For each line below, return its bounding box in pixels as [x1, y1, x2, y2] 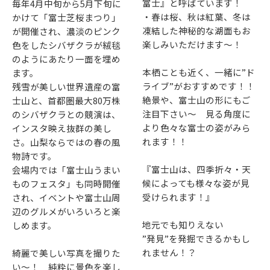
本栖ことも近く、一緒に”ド [142, 66, 256, 79]
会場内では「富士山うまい [12, 163, 121, 176]
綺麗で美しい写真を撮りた [12, 246, 121, 259]
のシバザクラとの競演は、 [12, 107, 121, 121]
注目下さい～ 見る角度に [142, 107, 251, 121]
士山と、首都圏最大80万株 [12, 93, 121, 107]
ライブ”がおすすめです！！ [142, 80, 256, 93]
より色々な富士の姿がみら [142, 121, 251, 134]
